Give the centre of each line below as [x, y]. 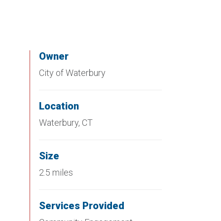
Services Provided [82, 206]
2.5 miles [56, 172]
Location [59, 106]
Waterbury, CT [66, 123]
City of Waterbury [72, 73]
